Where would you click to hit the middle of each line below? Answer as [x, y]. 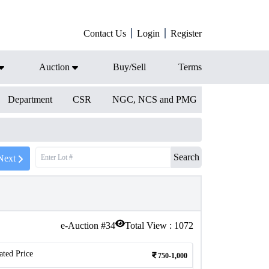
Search [186, 157]
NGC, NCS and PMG [154, 99]
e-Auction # [83, 225]
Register [186, 33]
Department [30, 99]
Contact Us [105, 33]
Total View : [150, 225]
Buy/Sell [129, 67]
